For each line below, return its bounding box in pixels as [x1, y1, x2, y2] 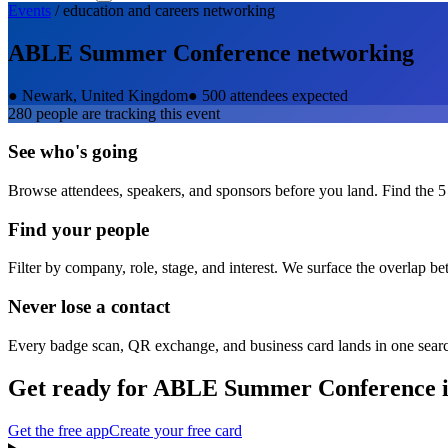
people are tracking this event [32, 104, 220, 122]
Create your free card [109, 421, 242, 439]
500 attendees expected [202, 86, 348, 104]
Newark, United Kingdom [22, 86, 188, 104]
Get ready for [8, 374, 153, 401]
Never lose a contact [8, 296, 170, 318]
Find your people [8, 218, 149, 240]
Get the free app [8, 421, 109, 439]
